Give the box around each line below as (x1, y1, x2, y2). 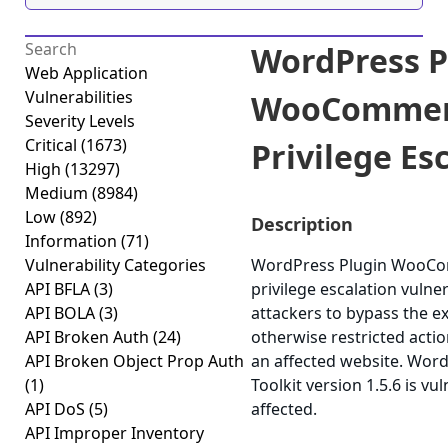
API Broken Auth (25, 326, 153, 348)
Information (25, 230, 121, 252)
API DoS (25, 398, 89, 420)
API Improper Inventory (25, 422, 204, 444)
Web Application (25, 62, 148, 84)
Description (251, 212, 353, 236)
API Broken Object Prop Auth (25, 350, 244, 372)
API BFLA (25, 278, 94, 300)
